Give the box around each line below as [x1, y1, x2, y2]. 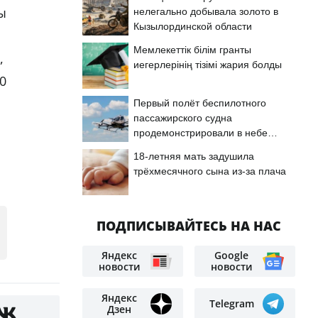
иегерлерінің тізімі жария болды [133, 59, 282, 70]
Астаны [133, 142, 168, 153]
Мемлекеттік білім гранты [133, 44, 251, 55]
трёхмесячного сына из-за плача [133, 165, 286, 177]
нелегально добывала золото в [133, 6, 278, 17]
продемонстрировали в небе [133, 127, 268, 138]
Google [214, 248, 248, 262]
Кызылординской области [133, 21, 252, 32]
